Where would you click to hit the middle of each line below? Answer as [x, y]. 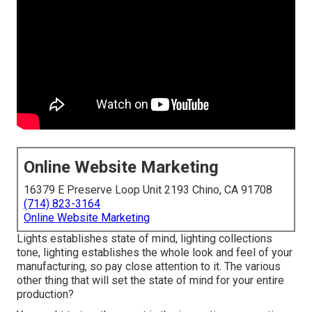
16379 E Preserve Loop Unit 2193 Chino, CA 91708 [148, 190]
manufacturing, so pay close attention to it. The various [149, 267]
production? [45, 295]
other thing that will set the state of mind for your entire [150, 281]
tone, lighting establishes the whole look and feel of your [155, 253]
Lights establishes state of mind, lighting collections [145, 239]
